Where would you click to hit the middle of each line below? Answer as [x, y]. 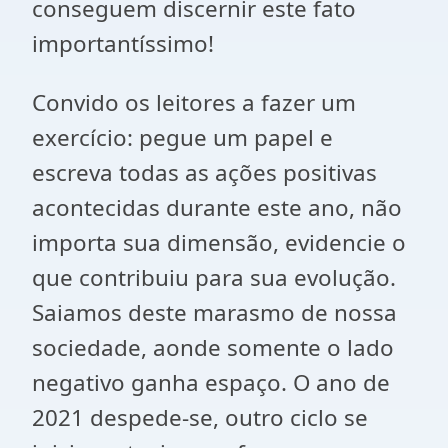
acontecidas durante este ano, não [217, 207]
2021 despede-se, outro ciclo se [200, 417]
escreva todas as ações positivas [204, 172]
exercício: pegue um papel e [182, 137]
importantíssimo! [123, 43]
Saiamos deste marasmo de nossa [214, 312]
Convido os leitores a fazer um [194, 102]
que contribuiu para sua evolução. [214, 277]
